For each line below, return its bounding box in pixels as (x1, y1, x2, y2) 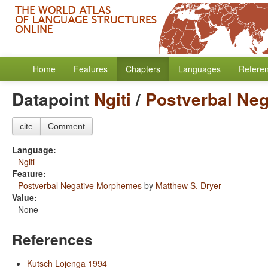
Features (74, 63, 108, 75)
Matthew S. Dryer (156, 179, 221, 191)
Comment (48, 121, 85, 131)
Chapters (126, 63, 160, 75)
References (12, 229, 93, 250)
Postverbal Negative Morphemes (18, 179, 142, 191)
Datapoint (12, 87, 94, 111)
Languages (178, 63, 221, 75)
